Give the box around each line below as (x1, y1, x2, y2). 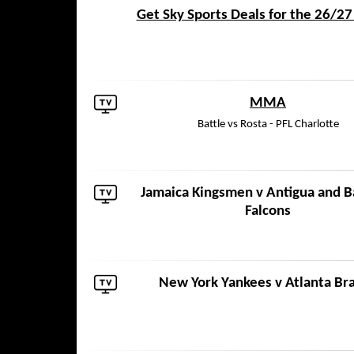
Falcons (245, 204, 291, 219)
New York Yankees (159, 276, 272, 291)
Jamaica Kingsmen (140, 186, 253, 201)
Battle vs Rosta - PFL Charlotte (197, 119, 339, 130)
